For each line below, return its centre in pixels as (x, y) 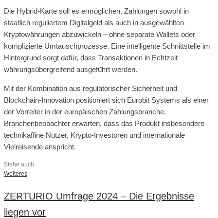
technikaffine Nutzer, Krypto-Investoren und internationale (94, 135)
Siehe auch (19, 164)
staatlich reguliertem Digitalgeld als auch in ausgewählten (94, 22)
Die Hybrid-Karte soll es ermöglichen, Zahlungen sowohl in (96, 11)
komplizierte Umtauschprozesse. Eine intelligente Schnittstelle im (107, 46)
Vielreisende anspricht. (40, 146)
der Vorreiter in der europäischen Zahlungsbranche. (85, 111)
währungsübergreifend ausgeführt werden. (71, 69)
